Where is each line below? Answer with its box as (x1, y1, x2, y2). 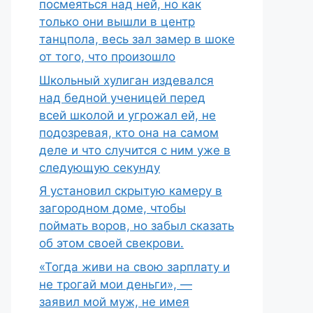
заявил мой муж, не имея (39, 294, 189, 309)
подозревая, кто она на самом (39, 125, 219, 140)
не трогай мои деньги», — (39, 277, 192, 291)
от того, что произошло (39, 50, 175, 64)
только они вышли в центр (39, 15, 195, 29)
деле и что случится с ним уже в (39, 143, 231, 157)
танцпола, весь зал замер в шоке (39, 32, 235, 46)
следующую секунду (39, 160, 160, 175)
